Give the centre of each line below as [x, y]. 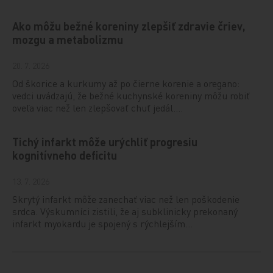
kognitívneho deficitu [65, 155]
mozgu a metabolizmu [68, 39]
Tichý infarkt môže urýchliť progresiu [105, 141]
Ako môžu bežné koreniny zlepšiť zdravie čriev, [129, 26]
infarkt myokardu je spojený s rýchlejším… [103, 223]
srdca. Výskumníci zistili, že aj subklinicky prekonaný [125, 211]
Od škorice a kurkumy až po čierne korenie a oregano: [126, 83]
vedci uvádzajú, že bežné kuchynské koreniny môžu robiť [131, 95]
